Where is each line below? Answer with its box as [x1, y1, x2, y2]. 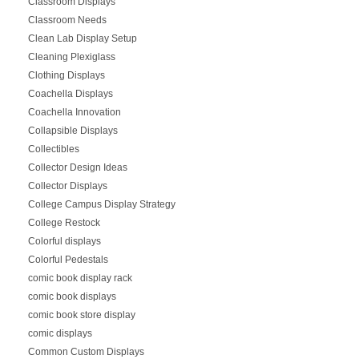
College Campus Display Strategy [27, 198, 175, 210]
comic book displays [27, 290, 116, 302]
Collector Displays [27, 179, 107, 192]
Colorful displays [27, 235, 101, 247]
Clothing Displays [27, 69, 105, 81]
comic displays [27, 327, 92, 339]
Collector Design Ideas [27, 161, 127, 173]
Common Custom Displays [27, 345, 144, 357]
